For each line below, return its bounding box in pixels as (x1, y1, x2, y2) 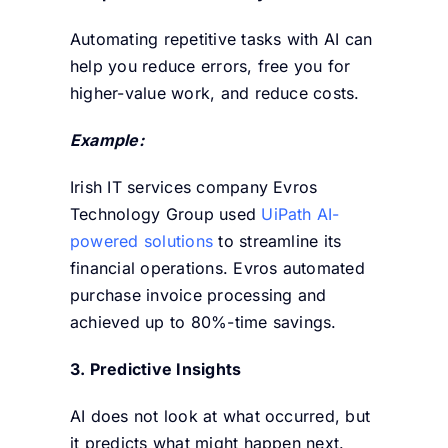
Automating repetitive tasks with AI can (69, 28, 373, 49)
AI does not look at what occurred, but (69, 405, 371, 426)
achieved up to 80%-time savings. (69, 311, 342, 332)
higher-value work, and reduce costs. (69, 82, 360, 103)
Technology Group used (69, 203, 262, 224)
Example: (69, 129, 144, 150)
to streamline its (213, 230, 342, 251)
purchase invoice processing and (69, 284, 327, 305)
